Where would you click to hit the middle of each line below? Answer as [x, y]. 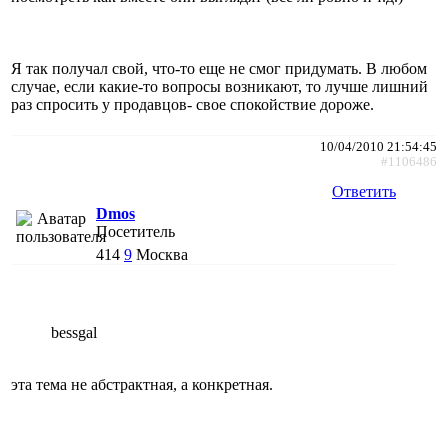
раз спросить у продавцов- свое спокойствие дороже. [192, 104]
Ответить [364, 191]
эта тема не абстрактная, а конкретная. [142, 384]
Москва [162, 254]
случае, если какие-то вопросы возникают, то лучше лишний [219, 86]
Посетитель [135, 231]
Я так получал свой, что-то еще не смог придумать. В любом [219, 68]
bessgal [74, 332]
